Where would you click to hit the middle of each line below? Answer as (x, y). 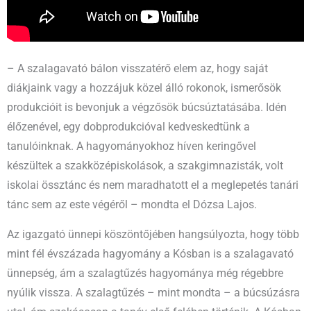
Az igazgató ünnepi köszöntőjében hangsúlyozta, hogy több (153, 235)
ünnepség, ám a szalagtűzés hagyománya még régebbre (145, 274)
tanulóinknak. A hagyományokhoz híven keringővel (132, 146)
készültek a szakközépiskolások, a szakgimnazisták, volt (145, 166)
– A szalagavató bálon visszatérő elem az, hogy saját (137, 68)
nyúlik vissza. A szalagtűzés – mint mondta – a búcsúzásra (153, 293)
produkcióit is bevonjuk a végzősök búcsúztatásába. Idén (147, 107)
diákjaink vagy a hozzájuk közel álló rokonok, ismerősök (144, 88)
